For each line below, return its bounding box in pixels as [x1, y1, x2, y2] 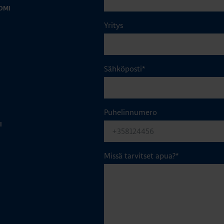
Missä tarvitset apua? [104, 150, 175, 160]
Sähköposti [104, 63, 142, 73]
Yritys [104, 20, 123, 30]
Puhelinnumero [104, 107, 157, 117]
